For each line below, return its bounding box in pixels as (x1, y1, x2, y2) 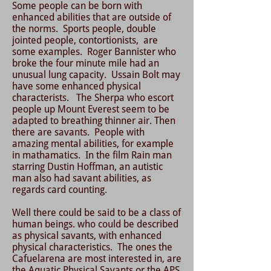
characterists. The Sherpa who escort (12, 92, 174, 103)
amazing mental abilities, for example (12, 138, 174, 149)
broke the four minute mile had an (12, 57, 159, 69)
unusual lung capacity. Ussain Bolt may (12, 69, 180, 80)
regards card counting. (12, 184, 112, 195)
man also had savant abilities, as (12, 172, 151, 184)
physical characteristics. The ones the (12, 241, 172, 253)
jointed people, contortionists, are (12, 34, 158, 46)
